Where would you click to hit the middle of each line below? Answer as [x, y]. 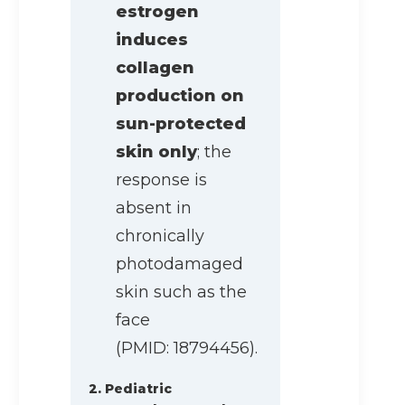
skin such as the [181, 292]
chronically [160, 236]
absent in [154, 208]
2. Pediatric [130, 389]
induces [152, 40]
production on [180, 96]
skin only [156, 152]
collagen [155, 68]
